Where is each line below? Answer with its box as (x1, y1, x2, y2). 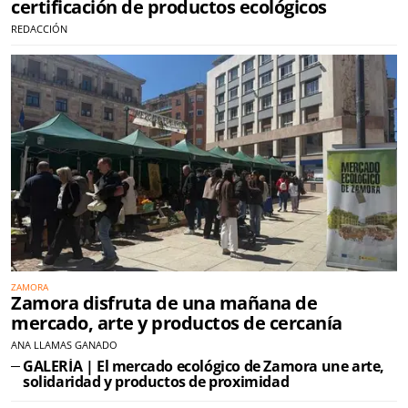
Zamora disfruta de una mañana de (11, 291, 317, 315)
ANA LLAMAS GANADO (11, 338, 117, 352)
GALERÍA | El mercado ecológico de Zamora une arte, (23, 356, 384, 376)
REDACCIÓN (11, 21, 67, 36)
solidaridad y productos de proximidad (23, 372, 290, 392)
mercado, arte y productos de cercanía (11, 311, 342, 335)
